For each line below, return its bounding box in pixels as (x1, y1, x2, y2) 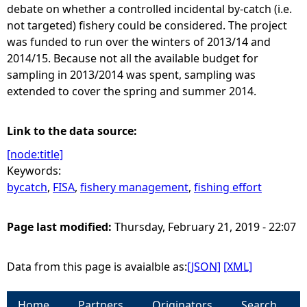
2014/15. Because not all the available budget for (7, 51, 258, 66)
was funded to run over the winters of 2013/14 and (7, 34, 271, 49)
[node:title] (7, 147, 63, 162)
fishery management (80, 180, 188, 195)
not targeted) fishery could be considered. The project (7, 18, 287, 33)
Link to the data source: (7, 123, 140, 138)
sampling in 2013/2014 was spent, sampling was (7, 67, 256, 82)
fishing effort (194, 180, 262, 195)
